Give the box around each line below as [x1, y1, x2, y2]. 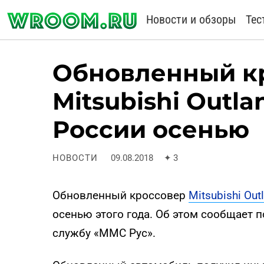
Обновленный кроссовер [52, 189, 189, 203]
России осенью [52, 115, 249, 144]
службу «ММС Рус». [52, 226, 156, 240]
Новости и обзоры [146, 12, 236, 27]
